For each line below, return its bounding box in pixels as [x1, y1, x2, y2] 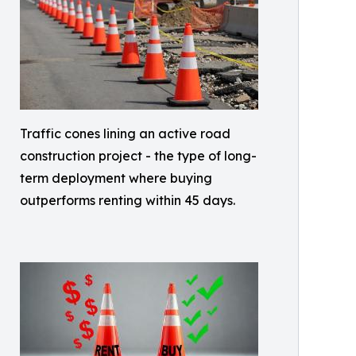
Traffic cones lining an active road [20, 126, 230, 141]
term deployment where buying [20, 170, 212, 186]
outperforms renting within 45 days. [20, 192, 235, 208]
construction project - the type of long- [20, 148, 257, 164]
